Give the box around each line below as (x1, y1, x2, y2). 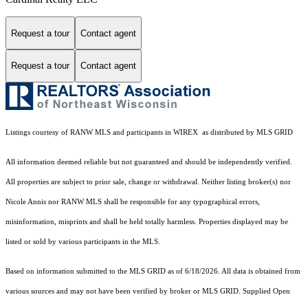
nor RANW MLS (48, 197, 102, 206)
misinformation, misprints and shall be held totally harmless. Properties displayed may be (5, 217, 288, 225)
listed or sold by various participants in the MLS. (5, 237, 162, 245)
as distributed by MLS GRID (200, 128, 293, 136)
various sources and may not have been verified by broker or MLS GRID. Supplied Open (5, 287, 290, 295)
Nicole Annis (5, 197, 48, 206)
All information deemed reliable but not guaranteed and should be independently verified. (5, 157, 292, 166)
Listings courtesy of (5, 128, 70, 136)
